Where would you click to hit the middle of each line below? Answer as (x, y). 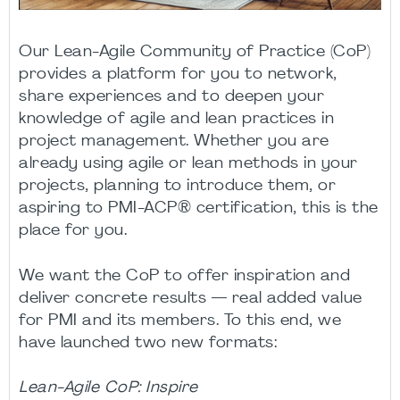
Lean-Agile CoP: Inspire (108, 388)
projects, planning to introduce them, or (177, 186)
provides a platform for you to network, (178, 75)
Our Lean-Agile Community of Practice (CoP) (195, 52)
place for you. (73, 231)
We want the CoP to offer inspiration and (184, 276)
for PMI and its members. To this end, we (180, 321)
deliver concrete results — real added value (191, 299)
